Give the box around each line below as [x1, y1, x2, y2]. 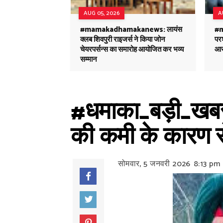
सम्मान [80, 53, 97, 66]
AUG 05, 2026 [84, 8, 119, 18]
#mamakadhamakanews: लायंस [80, 23, 182, 36]
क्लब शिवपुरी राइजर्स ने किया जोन [80, 33, 165, 46]
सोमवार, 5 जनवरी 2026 [118, 157, 191, 171]
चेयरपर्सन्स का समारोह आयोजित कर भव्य [80, 43, 184, 56]
